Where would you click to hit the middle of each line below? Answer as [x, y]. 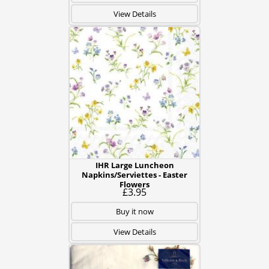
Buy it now [134, 211]
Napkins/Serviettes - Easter [134, 175]
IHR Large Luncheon [134, 165]
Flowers [134, 184]
